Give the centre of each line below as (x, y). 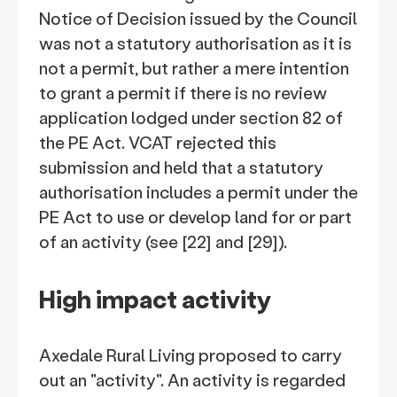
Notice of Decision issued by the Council (198, 18)
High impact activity (155, 299)
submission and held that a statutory (181, 167)
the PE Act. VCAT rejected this (158, 142)
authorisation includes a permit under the (198, 192)
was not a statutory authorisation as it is (195, 43)
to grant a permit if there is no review (183, 93)
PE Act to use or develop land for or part (195, 217)
